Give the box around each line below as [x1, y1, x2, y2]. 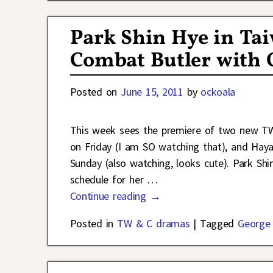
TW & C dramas [117, 216, 190, 231]
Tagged [200, 216, 235, 231]
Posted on [69, 85, 121, 99]
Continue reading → [69, 189, 161, 204]
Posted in [69, 216, 114, 231]
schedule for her [69, 172, 147, 187]
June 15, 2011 [121, 85, 183, 99]
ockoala [200, 85, 236, 99]
